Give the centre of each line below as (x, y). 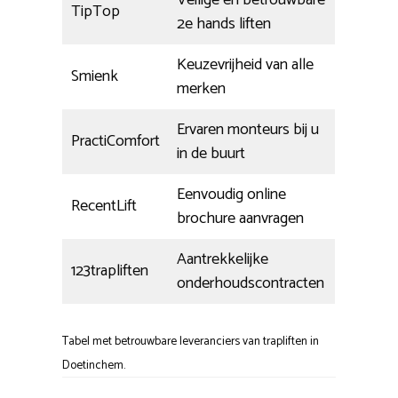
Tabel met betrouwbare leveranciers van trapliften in (191, 342)
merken (201, 89)
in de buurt (211, 154)
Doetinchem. (94, 366)
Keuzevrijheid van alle (245, 65)
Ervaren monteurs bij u (248, 130)
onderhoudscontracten (251, 284)
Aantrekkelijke (223, 260)
